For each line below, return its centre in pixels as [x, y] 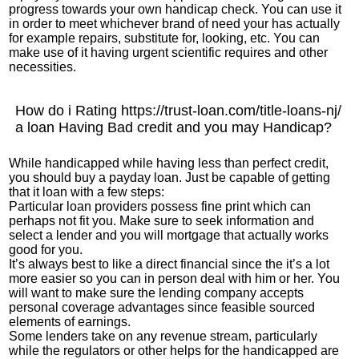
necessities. [43, 67]
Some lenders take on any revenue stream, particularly [163, 336]
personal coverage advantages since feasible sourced [162, 307]
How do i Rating [69, 111]
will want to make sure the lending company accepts [157, 293]
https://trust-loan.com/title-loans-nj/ [232, 111]
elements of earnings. [70, 322]
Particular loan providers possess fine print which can [160, 206]
